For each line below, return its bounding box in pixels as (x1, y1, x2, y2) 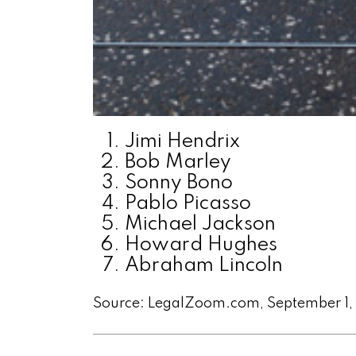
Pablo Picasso (125, 194, 251, 215)
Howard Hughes (125, 235, 277, 256)
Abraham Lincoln (125, 256, 283, 277)
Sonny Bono (125, 173, 233, 194)
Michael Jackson (125, 215, 276, 235)
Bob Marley (125, 153, 231, 173)
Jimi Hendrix (125, 132, 240, 153)
